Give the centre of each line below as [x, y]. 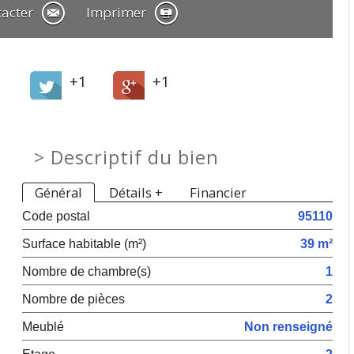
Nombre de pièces [74, 299]
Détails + [136, 192]
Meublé [43, 326]
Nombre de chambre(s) [87, 271]
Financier [218, 192]
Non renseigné [289, 326]
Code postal [56, 216]
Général [59, 192]
